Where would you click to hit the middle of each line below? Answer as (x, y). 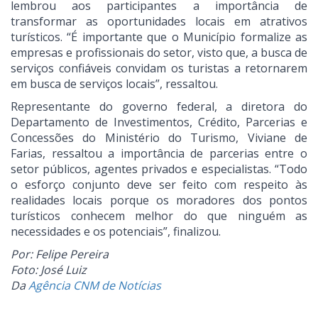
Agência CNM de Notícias (95, 286)
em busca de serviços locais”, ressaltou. (116, 84)
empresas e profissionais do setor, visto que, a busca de (159, 53)
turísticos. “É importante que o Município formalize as (159, 37)
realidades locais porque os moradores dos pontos (159, 201)
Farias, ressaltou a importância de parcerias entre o (159, 154)
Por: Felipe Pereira (60, 254)
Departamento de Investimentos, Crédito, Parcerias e (159, 122)
